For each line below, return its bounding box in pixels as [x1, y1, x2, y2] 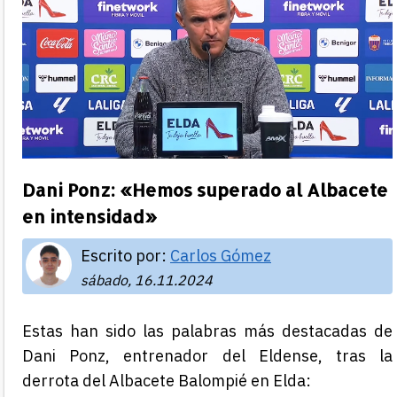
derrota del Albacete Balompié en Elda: [22, 370, 311, 391]
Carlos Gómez [170, 245, 271, 266]
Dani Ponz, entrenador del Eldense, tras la [22, 345, 393, 366]
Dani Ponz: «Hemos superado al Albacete [22, 177, 388, 201]
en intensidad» [22, 204, 157, 228]
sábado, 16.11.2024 [81, 270, 213, 289]
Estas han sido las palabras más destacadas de [22, 320, 393, 341]
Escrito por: [81, 245, 170, 266]
